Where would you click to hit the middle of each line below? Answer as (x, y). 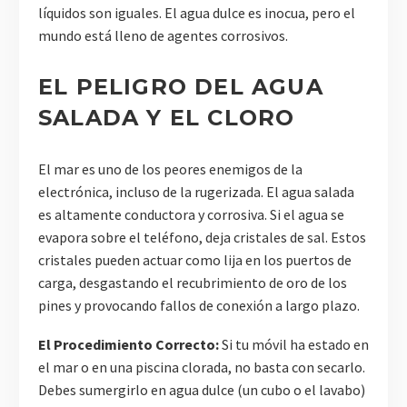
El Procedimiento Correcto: (129, 344)
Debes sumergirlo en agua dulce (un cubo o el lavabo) (202, 390)
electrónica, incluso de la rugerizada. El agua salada (196, 192)
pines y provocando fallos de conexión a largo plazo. (199, 306)
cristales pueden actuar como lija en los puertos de (195, 260)
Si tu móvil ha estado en (294, 344)
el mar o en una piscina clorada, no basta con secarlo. (202, 367)
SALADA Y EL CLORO (167, 118)
